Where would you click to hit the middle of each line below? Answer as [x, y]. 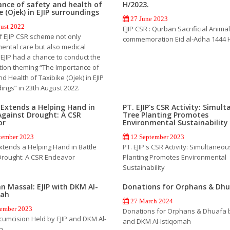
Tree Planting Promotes [165, 114]
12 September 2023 [156, 137]
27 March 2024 [151, 201]
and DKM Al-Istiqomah [157, 221]
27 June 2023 [148, 18]
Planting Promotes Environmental [174, 157]
